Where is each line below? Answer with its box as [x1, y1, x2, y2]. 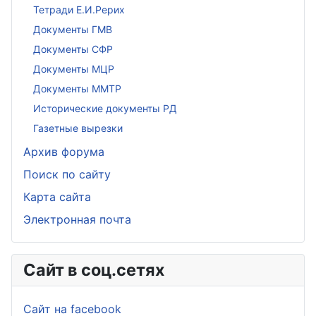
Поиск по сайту [23, 167, 111, 181]
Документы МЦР [33, 62, 114, 75]
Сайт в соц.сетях [23, 260, 164, 280]
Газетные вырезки [33, 121, 123, 134]
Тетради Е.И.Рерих [33, 3, 125, 16]
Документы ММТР [33, 82, 121, 95]
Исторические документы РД [33, 102, 177, 114]
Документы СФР [33, 42, 113, 55]
